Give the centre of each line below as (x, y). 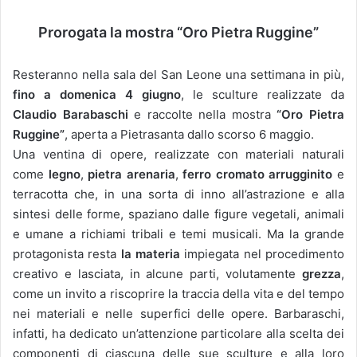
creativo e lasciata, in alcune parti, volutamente (157, 273)
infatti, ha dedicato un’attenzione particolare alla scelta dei (178, 333)
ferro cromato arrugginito (258, 174)
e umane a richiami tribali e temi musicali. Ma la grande (178, 233)
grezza (322, 273)
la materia (151, 253)
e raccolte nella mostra (202, 114)
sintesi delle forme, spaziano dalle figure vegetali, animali (178, 214)
